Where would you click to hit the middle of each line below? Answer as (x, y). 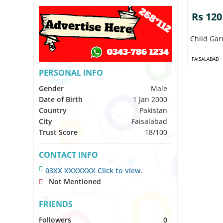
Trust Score (58, 132)
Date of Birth (61, 99)
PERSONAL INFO (71, 73)
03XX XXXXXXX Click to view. (94, 170)
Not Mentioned (72, 181)
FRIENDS (56, 204)
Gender (52, 88)
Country (53, 110)
